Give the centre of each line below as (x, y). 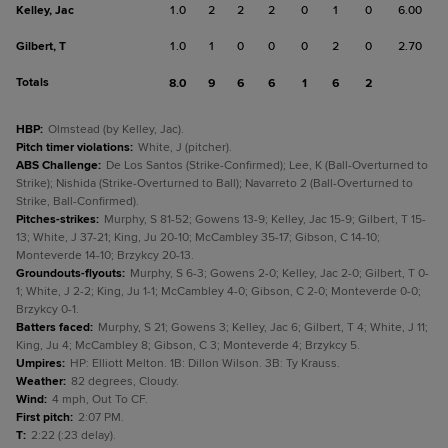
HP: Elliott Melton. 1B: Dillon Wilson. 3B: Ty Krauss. (205, 363)
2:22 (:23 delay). (73, 435)
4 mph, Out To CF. (100, 399)
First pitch (43, 417)
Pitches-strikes (56, 219)
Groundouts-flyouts (69, 273)
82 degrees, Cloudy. (125, 381)
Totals (32, 82)
